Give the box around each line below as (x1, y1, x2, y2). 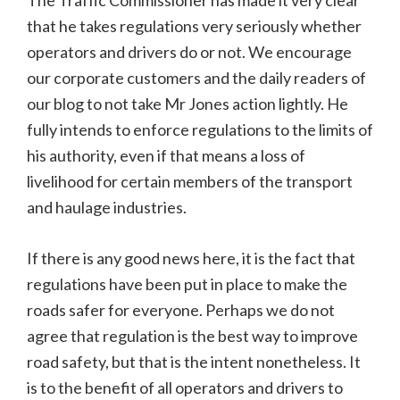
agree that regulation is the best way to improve (27, 326, 358, 346)
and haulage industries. (27, 197, 187, 218)
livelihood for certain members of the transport (27, 171, 353, 192)
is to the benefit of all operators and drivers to (27, 378, 343, 398)
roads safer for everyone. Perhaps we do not (27, 300, 335, 321)
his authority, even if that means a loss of (27, 146, 305, 166)
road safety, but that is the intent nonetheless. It (27, 352, 361, 372)
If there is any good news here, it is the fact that (27, 248, 355, 269)
